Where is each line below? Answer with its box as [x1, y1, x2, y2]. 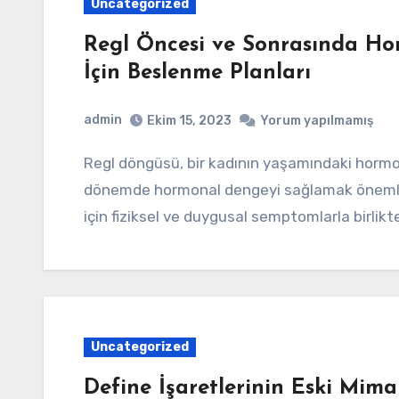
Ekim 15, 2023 [147, 112, 232, 128]
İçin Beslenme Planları [84, 62, 311, 84]
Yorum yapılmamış [260, 112, 373, 128]
